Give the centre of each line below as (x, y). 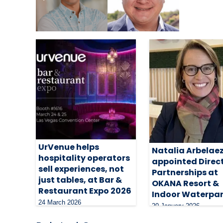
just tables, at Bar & (80, 180)
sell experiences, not (81, 169)
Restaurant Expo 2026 (85, 191)
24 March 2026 (60, 202)
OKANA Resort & (186, 183)
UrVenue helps (69, 147)
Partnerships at (185, 172)
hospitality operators (84, 158)
